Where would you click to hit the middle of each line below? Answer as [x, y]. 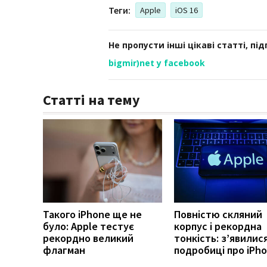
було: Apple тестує [89, 226]
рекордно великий [88, 238]
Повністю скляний [218, 214]
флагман [64, 250]
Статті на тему [91, 100]
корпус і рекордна [218, 226]
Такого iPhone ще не [92, 214]
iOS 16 [187, 10]
